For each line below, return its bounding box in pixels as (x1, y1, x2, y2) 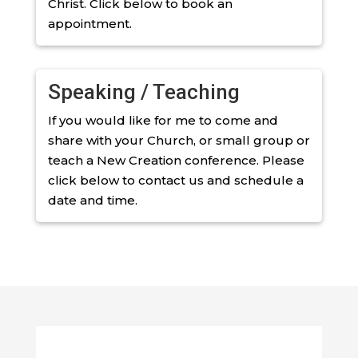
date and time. (47, 192, 137, 208)
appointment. (47, 15, 132, 31)
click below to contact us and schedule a (47, 172, 304, 188)
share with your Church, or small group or (47, 132, 310, 148)
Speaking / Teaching (47, 79, 240, 104)
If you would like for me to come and (47, 112, 278, 128)
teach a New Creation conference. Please (47, 152, 304, 168)
